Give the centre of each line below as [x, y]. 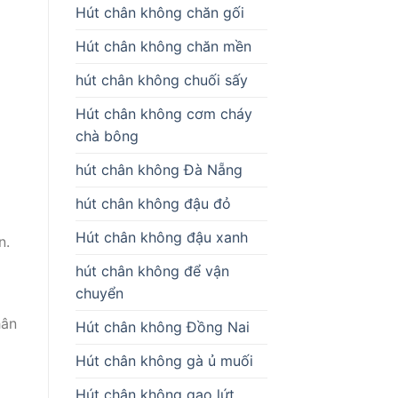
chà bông [107, 135]
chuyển [99, 293]
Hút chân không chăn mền [163, 46]
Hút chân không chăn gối [159, 12]
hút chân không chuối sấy [161, 80]
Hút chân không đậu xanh [161, 237]
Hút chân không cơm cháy [163, 113]
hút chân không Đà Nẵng [159, 169]
